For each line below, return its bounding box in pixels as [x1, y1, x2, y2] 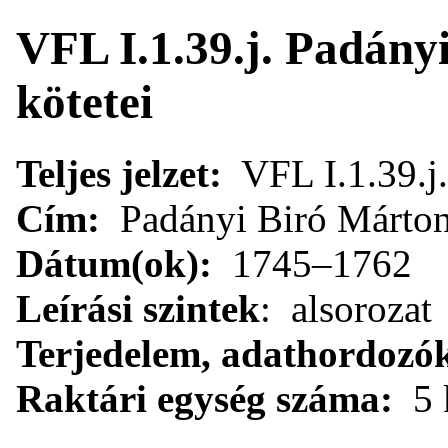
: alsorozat [260, 286, 432, 330]
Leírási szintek [16, 286, 260, 330]
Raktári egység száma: [16, 376, 393, 420]
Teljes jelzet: [16, 151, 222, 195]
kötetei [16, 76, 153, 129]
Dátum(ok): [16, 241, 212, 285]
